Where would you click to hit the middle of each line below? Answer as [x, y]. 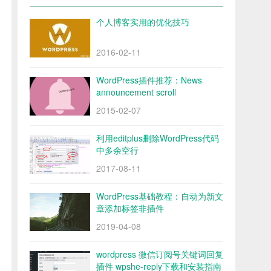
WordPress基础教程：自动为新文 [160, 196]
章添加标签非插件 [130, 208]
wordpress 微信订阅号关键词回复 [160, 254]
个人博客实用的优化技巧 [143, 22]
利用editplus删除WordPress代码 [158, 138]
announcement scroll [136, 92]
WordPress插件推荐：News [149, 80]
